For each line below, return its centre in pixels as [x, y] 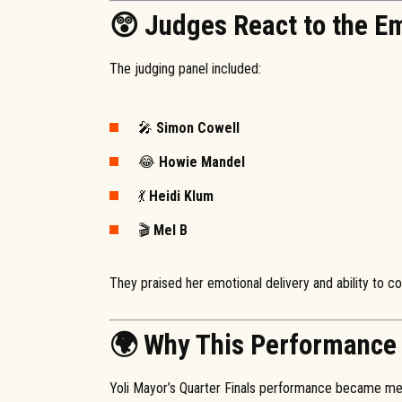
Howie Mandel [202, 162]
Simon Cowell [198, 127]
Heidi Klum [181, 197]
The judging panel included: [185, 69]
